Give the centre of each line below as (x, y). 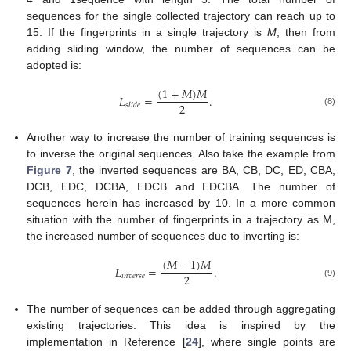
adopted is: (54, 65)
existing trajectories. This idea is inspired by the (181, 325)
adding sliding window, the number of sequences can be (181, 49)
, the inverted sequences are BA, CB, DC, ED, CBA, (204, 170)
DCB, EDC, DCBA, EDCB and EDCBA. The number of (181, 187)
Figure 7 (49, 170)
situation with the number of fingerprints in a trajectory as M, (181, 220)
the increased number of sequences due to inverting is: (163, 236)
